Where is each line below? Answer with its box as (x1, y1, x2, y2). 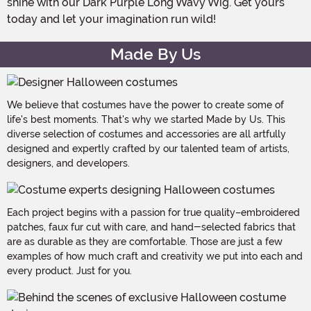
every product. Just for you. (7, 264, 132, 276)
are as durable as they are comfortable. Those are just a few (7, 235, 283, 247)
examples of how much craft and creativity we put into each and (7, 250, 303, 262)
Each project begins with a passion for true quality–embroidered (7, 206, 300, 218)
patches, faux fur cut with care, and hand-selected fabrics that (7, 221, 296, 233)
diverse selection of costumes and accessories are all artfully (7, 128, 286, 140)
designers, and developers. (7, 157, 130, 169)
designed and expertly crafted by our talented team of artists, (7, 142, 289, 154)
